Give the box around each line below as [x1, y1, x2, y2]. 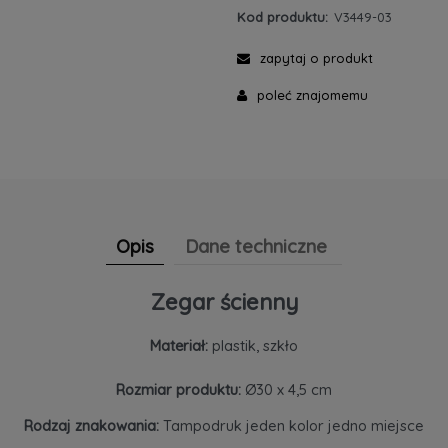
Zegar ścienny [150, 288, 298, 317]
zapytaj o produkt [259, 50, 373, 66]
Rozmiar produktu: [116, 379, 245, 399]
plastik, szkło [208, 335, 298, 355]
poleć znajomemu [256, 87, 368, 103]
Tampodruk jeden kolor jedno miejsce [159, 416, 424, 436]
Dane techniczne [185, 235, 327, 258]
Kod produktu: [236, 9, 328, 25]
